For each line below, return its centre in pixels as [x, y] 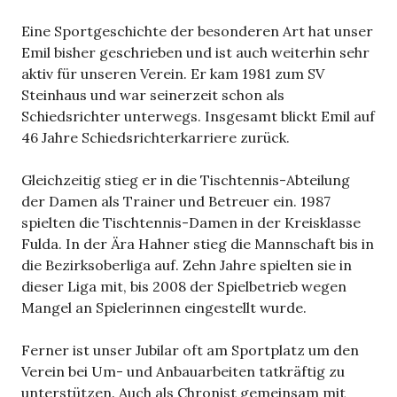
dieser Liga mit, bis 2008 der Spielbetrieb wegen [184, 286]
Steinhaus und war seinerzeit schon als [153, 94]
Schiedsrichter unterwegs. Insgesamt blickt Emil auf [198, 116]
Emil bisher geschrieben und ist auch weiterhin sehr [195, 52]
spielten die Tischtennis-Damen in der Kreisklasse [191, 222]
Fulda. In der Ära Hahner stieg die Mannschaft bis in [198, 243]
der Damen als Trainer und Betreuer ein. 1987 [176, 201]
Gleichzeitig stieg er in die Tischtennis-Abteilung [186, 179]
